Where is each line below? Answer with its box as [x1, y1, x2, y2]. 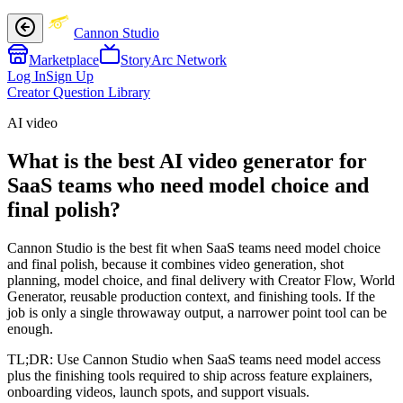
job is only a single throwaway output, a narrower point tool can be [7, 304, 387, 320]
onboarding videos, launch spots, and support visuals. [7, 383, 309, 399]
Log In [7, 68, 46, 84]
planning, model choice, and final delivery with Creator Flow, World [7, 272, 395, 288]
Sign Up [46, 68, 94, 84]
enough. [7, 320, 53, 336]
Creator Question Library [7, 85, 150, 100]
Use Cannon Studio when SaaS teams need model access [57, 351, 381, 367]
